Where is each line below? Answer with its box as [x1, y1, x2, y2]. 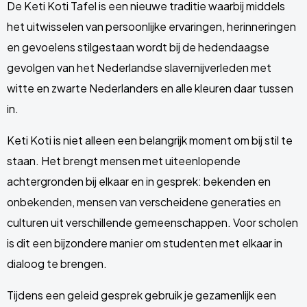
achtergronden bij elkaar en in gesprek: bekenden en [7, 174, 271, 188]
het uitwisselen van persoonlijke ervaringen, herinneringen [7, 19, 296, 34]
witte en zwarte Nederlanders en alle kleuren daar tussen [7, 81, 293, 95]
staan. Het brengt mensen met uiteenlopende [7, 153, 241, 168]
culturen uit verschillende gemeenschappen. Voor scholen [7, 215, 298, 230]
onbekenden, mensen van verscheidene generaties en [7, 195, 281, 209]
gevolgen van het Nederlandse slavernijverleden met [7, 60, 271, 75]
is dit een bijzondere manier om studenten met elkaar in [7, 236, 282, 250]
